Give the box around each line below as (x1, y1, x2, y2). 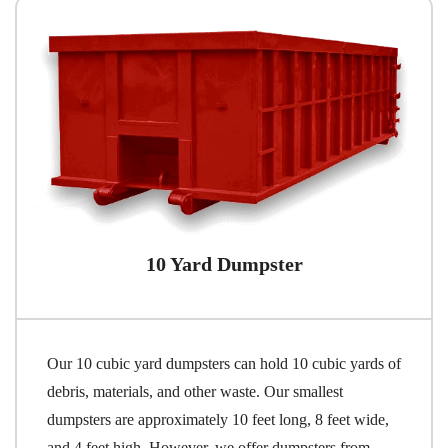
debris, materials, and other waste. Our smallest (47, 383, 343, 401)
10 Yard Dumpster (145, 253, 303, 276)
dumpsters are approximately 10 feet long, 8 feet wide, (47, 411, 389, 429)
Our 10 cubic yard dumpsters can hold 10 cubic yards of (47, 355, 401, 373)
